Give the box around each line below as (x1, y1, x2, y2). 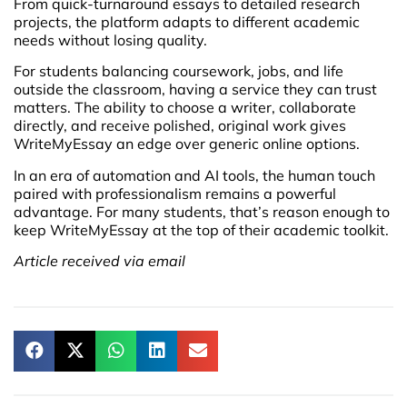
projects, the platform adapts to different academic (14, 13, 360, 31)
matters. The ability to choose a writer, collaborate (14, 98, 356, 117)
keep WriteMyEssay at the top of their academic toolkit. (14, 220, 389, 239)
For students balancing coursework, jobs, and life (14, 62, 343, 81)
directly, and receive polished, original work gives (14, 116, 346, 135)
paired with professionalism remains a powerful (14, 184, 336, 203)
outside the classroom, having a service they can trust (14, 80, 377, 99)
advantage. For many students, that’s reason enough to (14, 202, 390, 221)
